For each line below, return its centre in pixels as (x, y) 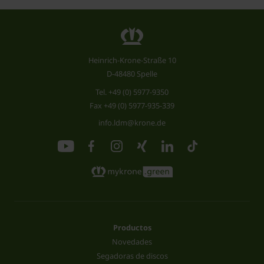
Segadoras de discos (132, 255)
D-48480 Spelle (132, 74)
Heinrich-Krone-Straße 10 (132, 60)
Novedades (132, 241)
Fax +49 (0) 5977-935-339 (132, 106)
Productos (132, 227)
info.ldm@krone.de (132, 123)
